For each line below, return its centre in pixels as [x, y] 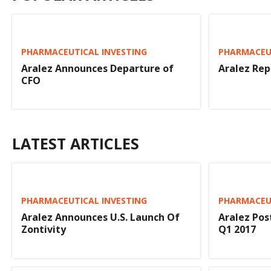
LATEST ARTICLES [76, 144]
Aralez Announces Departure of [97, 68]
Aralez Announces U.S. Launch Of [100, 217]
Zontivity [44, 230]
